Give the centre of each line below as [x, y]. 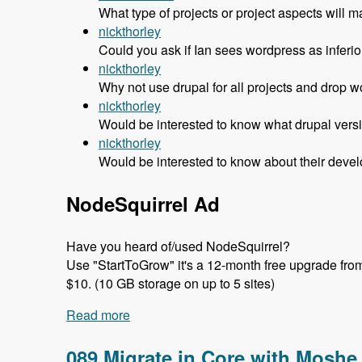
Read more [98, 315]
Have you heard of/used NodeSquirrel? [178, 246]
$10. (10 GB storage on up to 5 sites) [170, 284]
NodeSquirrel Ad [143, 204]
